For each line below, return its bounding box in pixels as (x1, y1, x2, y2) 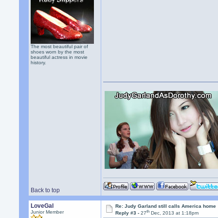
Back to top (31, 187, 60, 194)
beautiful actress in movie (31, 54, 88, 60)
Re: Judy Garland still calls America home (115, 203, 217, 209)
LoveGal (31, 202, 54, 209)
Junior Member (31, 209, 64, 215)
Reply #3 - (115, 210, 141, 216)
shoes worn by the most (31, 49, 85, 54)
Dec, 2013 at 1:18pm (149, 210, 199, 216)
